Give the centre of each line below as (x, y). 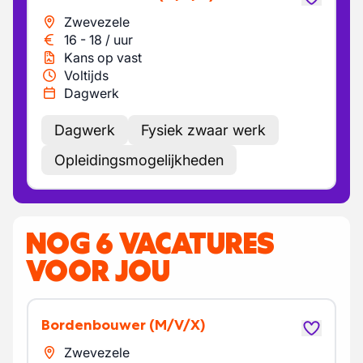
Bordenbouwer (98, 325)
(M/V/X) (177, 325)
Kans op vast (103, 58)
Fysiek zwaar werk (203, 130)
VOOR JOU (98, 271)
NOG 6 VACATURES (150, 243)
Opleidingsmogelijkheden (139, 160)
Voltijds (86, 75)
